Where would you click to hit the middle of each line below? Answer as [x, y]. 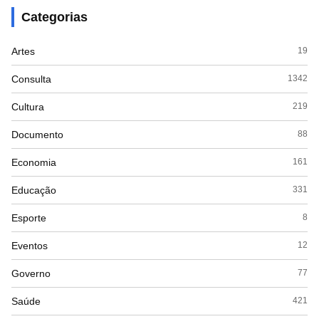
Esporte [29, 218]
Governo [31, 273]
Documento [37, 134]
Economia [34, 162]
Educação [34, 190]
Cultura [28, 106]
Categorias [54, 17]
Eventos [30, 245]
